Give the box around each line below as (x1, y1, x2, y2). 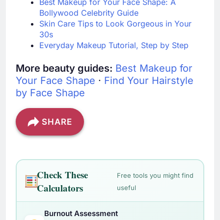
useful (117, 183, 137, 192)
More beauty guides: (16, 62, 112, 75)
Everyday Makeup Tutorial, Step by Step (39, 40, 189, 51)
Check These (37, 167, 88, 181)
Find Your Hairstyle (104, 75, 193, 87)
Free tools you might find (117, 171, 194, 179)
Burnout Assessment (44, 208, 118, 218)
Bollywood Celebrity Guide (39, 8, 138, 18)
